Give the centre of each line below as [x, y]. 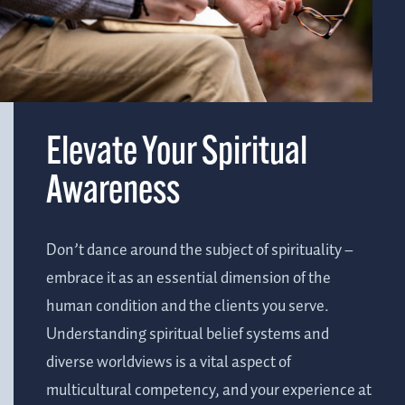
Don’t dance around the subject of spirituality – [200, 251]
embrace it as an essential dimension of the [188, 279]
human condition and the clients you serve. [188, 307]
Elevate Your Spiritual [177, 155]
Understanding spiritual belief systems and [188, 335]
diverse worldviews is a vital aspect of [169, 363]
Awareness [113, 193]
